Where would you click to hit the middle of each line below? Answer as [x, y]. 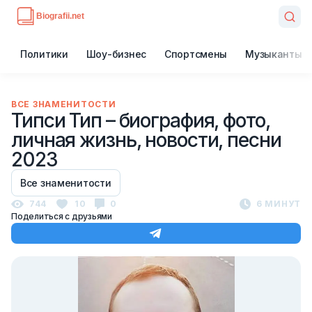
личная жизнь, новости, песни [146, 140]
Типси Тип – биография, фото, [141, 120]
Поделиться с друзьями [62, 216]
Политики [44, 54]
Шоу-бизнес [116, 54]
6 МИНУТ [278, 204]
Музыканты [274, 54]
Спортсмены [196, 54]
